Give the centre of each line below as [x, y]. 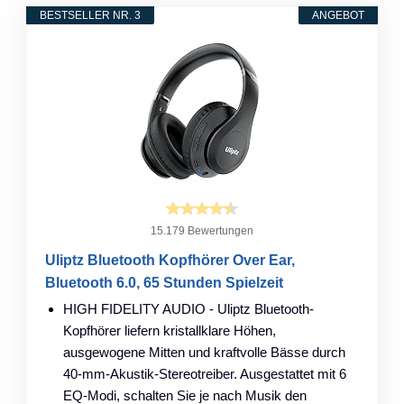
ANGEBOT [338, 15]
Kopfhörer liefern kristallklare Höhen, [170, 330]
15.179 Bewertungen [202, 230]
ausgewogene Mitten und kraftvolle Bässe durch [204, 352]
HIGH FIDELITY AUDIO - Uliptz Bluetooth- [188, 308]
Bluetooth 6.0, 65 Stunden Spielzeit [164, 282]
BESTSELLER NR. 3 [90, 15]
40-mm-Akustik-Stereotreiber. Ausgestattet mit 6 [205, 373]
